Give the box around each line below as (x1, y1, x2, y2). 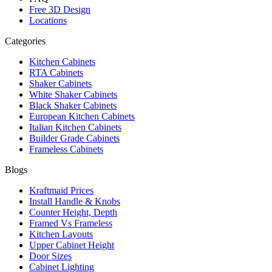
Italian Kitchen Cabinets (29, 121, 121, 132)
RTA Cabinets (29, 67, 83, 78)
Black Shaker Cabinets (29, 100, 117, 110)
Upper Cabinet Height (29, 239, 114, 250)
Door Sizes (29, 250, 72, 261)
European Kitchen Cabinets (29, 110, 135, 121)
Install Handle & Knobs (29, 195, 120, 206)
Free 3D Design (29, 4, 90, 15)
